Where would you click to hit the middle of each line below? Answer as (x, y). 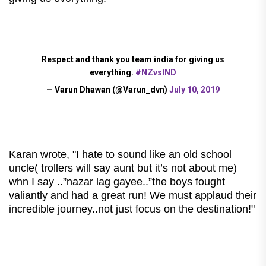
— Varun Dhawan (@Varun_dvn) (108, 89)
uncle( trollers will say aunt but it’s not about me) (123, 168)
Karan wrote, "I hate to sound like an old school (120, 154)
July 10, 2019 (194, 89)
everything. (113, 72)
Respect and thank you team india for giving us (133, 59)
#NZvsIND (156, 72)
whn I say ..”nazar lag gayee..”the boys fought (117, 181)
